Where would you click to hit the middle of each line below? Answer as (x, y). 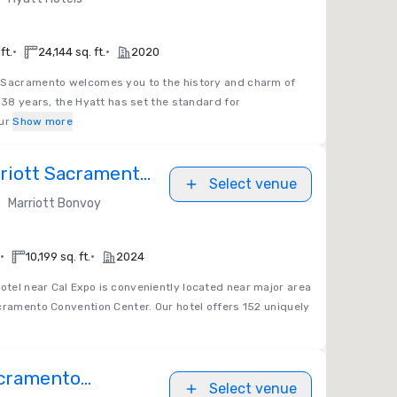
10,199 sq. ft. (58, 257)
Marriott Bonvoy (54, 203)
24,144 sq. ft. (72, 52)
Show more (43, 121)
